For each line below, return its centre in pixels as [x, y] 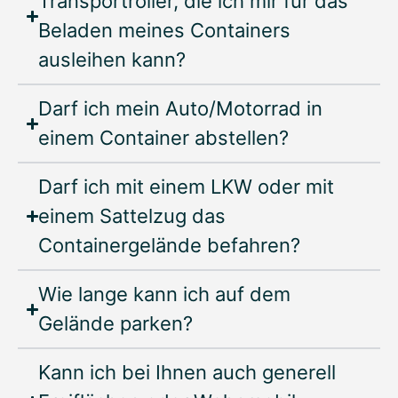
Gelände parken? [116, 324]
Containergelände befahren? [170, 246]
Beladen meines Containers [165, 31]
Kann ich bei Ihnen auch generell [187, 373]
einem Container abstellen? [164, 138]
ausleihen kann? [112, 60]
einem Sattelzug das [132, 216]
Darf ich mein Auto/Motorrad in [181, 109]
